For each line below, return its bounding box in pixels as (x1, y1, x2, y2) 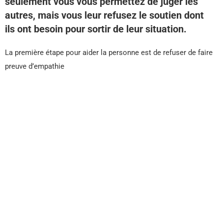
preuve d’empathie (5, 62, 64, 71)
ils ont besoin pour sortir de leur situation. (5, 23, 187, 35)
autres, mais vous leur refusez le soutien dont (5, 9, 204, 22)
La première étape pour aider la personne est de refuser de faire (5, 48, 213, 57)
